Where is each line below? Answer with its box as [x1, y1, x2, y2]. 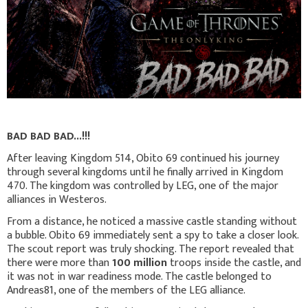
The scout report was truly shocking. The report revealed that [7, 239, 294, 258]
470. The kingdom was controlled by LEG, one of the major [7, 176, 278, 195]
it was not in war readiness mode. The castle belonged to [7, 267, 272, 286]
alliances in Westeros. [7, 190, 107, 209]
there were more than [7, 253, 112, 272]
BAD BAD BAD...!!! [7, 126, 90, 146]
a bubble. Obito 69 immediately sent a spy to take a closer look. [7, 225, 298, 245]
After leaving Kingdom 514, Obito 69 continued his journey [7, 148, 279, 168]
